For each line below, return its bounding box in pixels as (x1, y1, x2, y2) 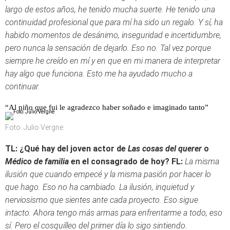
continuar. (5, 82, 40, 91)
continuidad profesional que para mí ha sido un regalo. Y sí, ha (5, 17, 223, 27)
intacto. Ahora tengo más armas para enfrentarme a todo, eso (5, 208, 222, 218)
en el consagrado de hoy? (69, 157, 169, 166)
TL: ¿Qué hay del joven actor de (5, 144, 128, 154)
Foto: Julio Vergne (5, 123, 63, 131)
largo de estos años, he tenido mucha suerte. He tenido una (5, 5, 215, 14)
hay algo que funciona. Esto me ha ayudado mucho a (5, 69, 193, 79)
